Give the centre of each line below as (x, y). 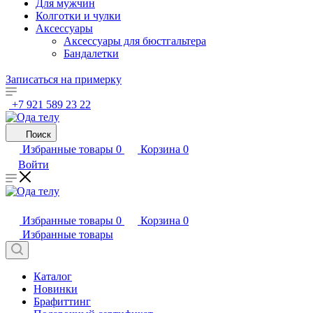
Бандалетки (91, 53)
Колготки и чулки (78, 16)
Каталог (53, 276)
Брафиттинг (62, 301)
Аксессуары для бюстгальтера (135, 41)
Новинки (56, 289)
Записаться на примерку (64, 79)
